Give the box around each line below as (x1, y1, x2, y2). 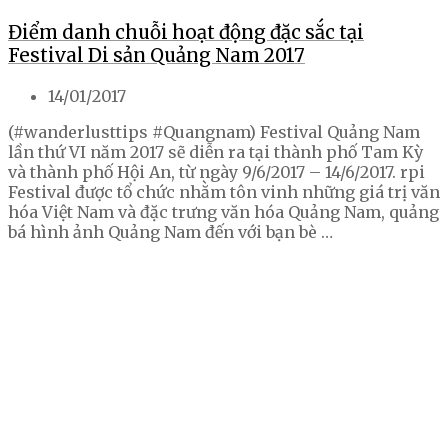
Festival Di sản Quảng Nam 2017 (8, 44, 305, 68)
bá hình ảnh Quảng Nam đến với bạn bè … (8, 221, 333, 242)
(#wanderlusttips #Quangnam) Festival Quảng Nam (8, 121, 420, 142)
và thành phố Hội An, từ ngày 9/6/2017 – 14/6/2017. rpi (8, 161, 425, 182)
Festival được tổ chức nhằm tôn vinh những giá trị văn (8, 181, 440, 202)
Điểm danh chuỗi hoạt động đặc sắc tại (8, 21, 364, 45)
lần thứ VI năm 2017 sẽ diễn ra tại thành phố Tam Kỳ (8, 141, 423, 162)
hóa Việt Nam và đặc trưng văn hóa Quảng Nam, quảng (8, 201, 439, 222)
